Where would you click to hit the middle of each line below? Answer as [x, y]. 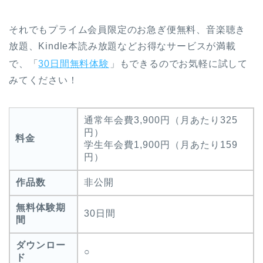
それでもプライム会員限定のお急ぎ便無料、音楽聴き [127, 29]
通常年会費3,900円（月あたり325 [161, 120]
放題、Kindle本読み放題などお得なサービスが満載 [122, 46]
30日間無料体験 [74, 63]
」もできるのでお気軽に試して [179, 63]
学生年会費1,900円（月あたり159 [161, 144]
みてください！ [43, 80]
